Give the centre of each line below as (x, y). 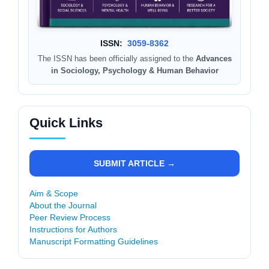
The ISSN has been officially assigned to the (116, 58)
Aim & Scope (54, 193)
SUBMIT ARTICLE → (134, 163)
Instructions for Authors (73, 229)
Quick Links (66, 122)
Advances (213, 58)
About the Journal (63, 205)
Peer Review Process (70, 217)
